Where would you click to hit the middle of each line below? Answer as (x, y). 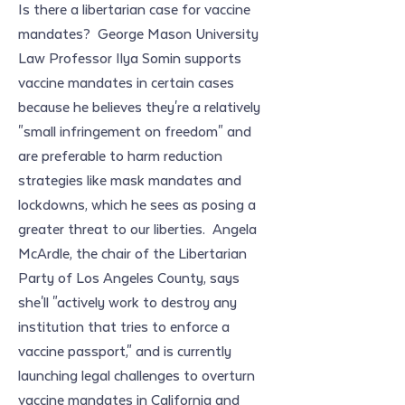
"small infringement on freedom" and (135, 131)
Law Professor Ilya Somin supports (130, 57)
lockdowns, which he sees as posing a (137, 204)
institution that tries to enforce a (124, 326)
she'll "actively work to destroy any (127, 301)
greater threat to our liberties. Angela (137, 228)
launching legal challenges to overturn (137, 375)
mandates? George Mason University (138, 33)
